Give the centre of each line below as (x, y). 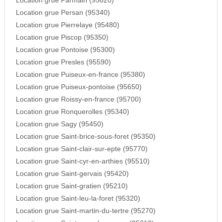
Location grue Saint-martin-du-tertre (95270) (85, 211)
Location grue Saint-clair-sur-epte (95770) (82, 149)
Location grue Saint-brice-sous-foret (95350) (85, 137)
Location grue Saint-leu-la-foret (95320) (78, 199)
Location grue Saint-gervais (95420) (72, 174)
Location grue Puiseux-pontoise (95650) (79, 87)
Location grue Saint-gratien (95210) (72, 186)
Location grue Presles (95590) (63, 62)
